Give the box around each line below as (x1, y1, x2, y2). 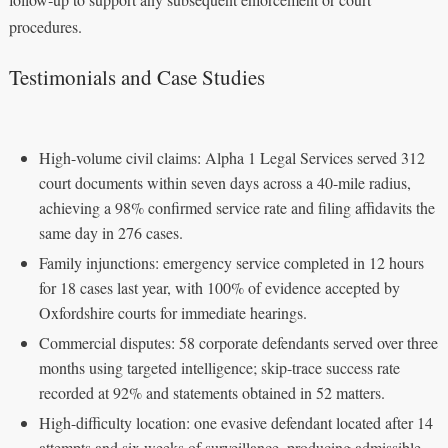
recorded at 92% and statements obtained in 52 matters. (38, 381, 385, 403)
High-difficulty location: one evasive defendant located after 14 (38, 411, 433, 433)
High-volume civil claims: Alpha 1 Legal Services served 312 (38, 146, 425, 168)
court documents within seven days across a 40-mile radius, (38, 171, 411, 193)
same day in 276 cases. (38, 221, 183, 243)
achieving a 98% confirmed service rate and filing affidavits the (38, 196, 435, 218)
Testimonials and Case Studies (8, 62, 265, 91)
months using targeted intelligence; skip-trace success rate (38, 356, 400, 378)
